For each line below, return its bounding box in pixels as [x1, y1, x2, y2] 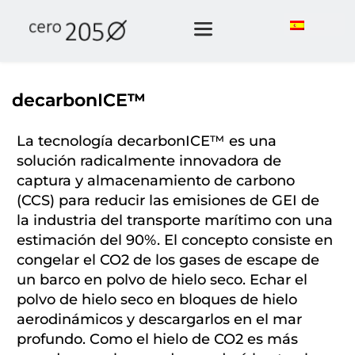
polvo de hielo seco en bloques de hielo [17, 291, 297, 308]
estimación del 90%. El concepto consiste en [17, 231, 333, 249]
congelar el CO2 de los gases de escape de [17, 251, 319, 269]
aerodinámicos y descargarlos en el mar [17, 311, 302, 328]
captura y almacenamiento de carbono [17, 172, 295, 189]
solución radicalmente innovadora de [17, 152, 281, 170]
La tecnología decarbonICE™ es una [17, 132, 277, 150]
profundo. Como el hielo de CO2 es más [17, 330, 298, 348]
